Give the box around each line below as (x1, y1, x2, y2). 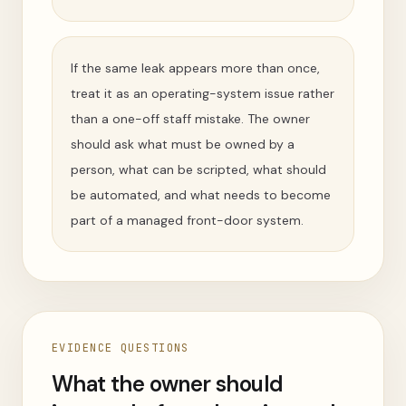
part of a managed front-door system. (71, 212, 304, 228)
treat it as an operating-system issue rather (71, 85, 334, 101)
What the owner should (52, 370, 284, 398)
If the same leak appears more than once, (71, 60, 320, 76)
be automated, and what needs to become (71, 187, 331, 203)
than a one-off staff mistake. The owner (71, 111, 310, 127)
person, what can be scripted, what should (71, 161, 326, 178)
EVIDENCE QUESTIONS (52, 341, 189, 355)
